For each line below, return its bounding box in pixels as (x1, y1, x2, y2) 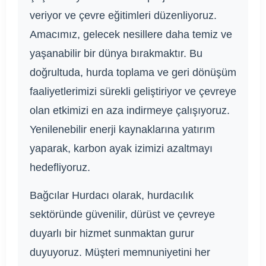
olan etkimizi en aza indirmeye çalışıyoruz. (30, 104, 230, 116)
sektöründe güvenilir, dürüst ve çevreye (30, 208, 215, 220)
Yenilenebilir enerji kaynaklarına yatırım (30, 123, 215, 135)
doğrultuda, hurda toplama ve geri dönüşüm (30, 66, 236, 78)
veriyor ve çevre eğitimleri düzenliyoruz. (30, 9, 217, 21)
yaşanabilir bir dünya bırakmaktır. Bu (30, 47, 202, 59)
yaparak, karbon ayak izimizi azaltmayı (30, 142, 213, 154)
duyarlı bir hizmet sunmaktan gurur (30, 227, 194, 239)
